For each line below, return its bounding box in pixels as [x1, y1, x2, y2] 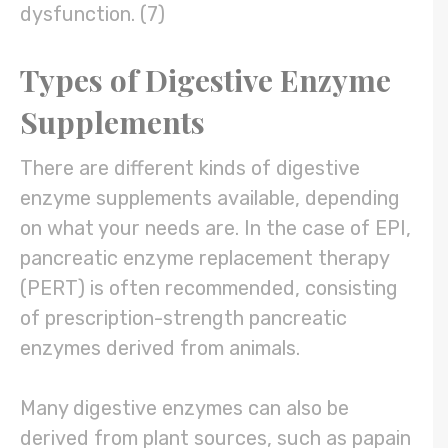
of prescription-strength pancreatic [20, 306, 347, 331]
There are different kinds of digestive [20, 156, 360, 181]
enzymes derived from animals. [20, 336, 305, 361]
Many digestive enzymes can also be [20, 396, 349, 421]
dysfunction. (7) [20, 2, 170, 27]
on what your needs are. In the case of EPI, [20, 216, 411, 241]
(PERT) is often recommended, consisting [20, 276, 398, 301]
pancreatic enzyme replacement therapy [20, 246, 389, 271]
